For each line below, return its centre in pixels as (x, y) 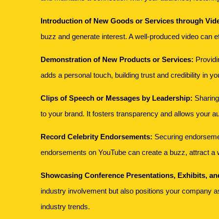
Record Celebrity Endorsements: (97, 137)
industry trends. (66, 207)
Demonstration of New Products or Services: (117, 60)
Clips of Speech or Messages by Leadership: (117, 98)
